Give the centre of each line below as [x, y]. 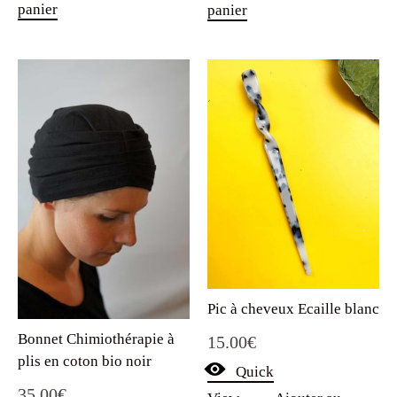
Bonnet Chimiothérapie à [96, 339]
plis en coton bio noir [85, 361]
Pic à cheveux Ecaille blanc [293, 309]
